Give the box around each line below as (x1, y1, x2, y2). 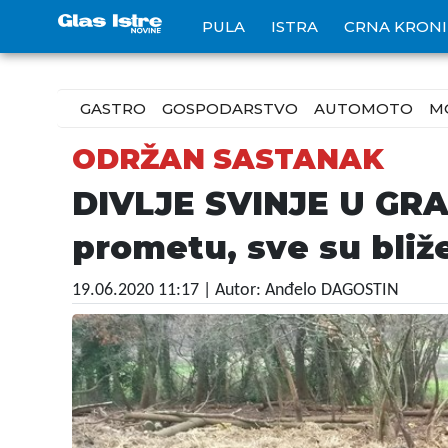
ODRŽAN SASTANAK (72, 142, 384, 176)
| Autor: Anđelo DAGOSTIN (203, 281, 399, 300)
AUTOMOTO (314, 99, 413, 118)
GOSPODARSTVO (162, 99, 298, 118)
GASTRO (80, 99, 146, 118)
